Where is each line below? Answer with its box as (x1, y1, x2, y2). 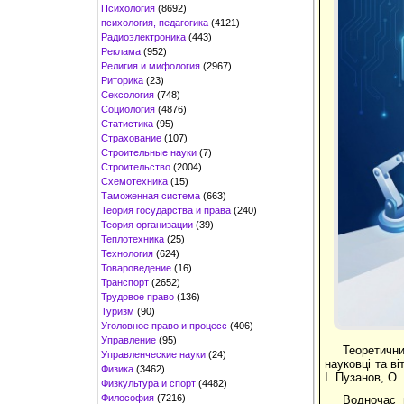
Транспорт (101, 276, 149, 288)
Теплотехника (101, 233, 164, 244)
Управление (101, 334, 156, 345)
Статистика (101, 117, 153, 129)
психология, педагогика (101, 16, 208, 28)
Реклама (101, 45, 141, 57)
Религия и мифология (101, 60, 200, 71)
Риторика (101, 74, 143, 86)
